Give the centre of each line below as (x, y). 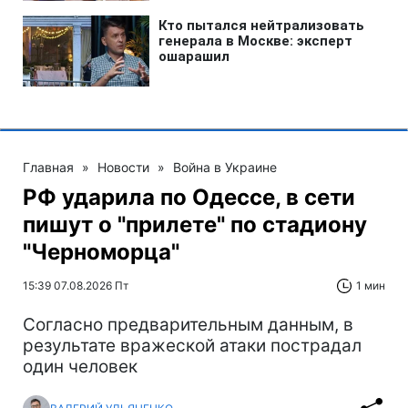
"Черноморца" (101, 251)
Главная (48, 167)
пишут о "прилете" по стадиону (195, 224)
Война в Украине (225, 167)
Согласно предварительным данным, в (188, 324)
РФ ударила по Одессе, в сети (189, 197)
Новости (123, 167)
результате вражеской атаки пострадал (192, 345)
